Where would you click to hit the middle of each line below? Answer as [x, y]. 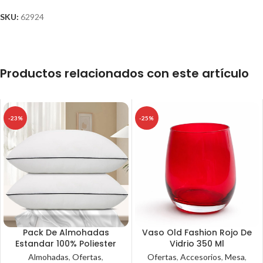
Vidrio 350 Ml [197, 243]
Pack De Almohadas [66, 232]
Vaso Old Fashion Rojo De [197, 232]
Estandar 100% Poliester [66, 243]
